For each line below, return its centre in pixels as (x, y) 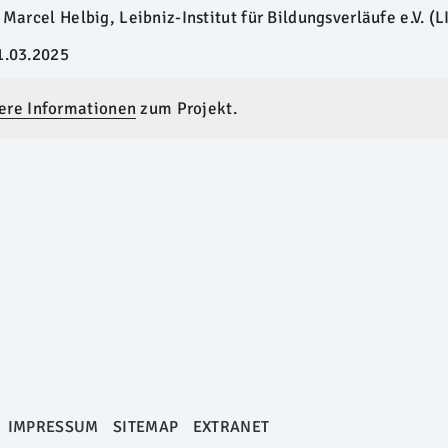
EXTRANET (231, 427)
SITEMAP (146, 427)
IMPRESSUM (53, 427)
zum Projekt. (186, 109)
